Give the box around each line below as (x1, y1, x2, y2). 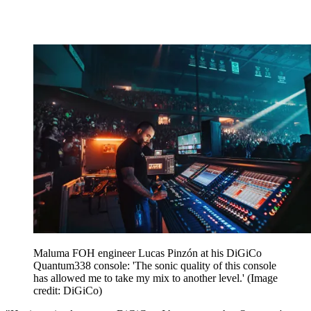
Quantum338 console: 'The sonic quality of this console (33, 260, 276, 272)
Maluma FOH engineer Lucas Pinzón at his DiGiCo (33, 247, 262, 260)
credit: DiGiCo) (33, 285, 102, 297)
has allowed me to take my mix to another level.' (33, 272, 247, 285)
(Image (247, 272, 278, 285)
